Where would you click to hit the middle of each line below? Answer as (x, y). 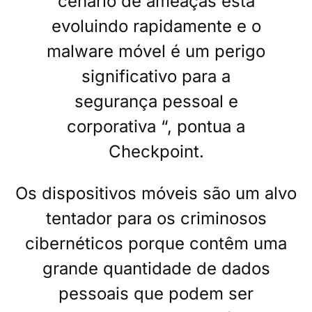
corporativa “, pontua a (156, 126)
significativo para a (156, 76)
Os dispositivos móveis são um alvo (156, 193)
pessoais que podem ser (156, 293)
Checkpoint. (156, 151)
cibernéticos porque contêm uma (156, 243)
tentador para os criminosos (156, 218)
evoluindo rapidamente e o (156, 26)
